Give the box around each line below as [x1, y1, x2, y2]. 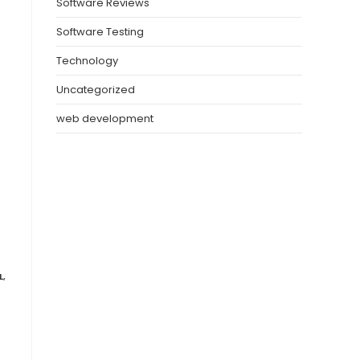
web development [56, 111, 153, 127]
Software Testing [56, 24, 144, 40]
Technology [56, 53, 118, 69]
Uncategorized [56, 82, 135, 98]
